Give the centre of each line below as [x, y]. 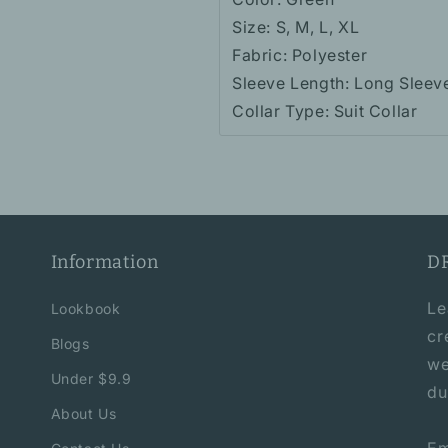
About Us [83, 413]
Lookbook [85, 308]
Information [104, 262]
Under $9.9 [91, 378]
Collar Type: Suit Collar [325, 110]
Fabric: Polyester [300, 54]
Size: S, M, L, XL [296, 26]
